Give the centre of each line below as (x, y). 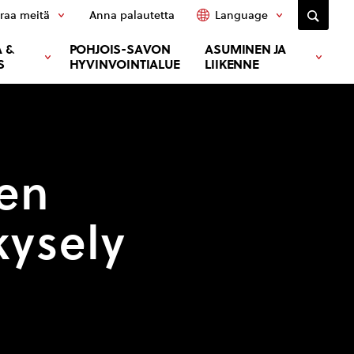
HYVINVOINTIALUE (124, 64)
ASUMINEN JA (246, 49)
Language (241, 15)
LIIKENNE (232, 64)
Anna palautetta (132, 15)
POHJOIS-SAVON (120, 49)
